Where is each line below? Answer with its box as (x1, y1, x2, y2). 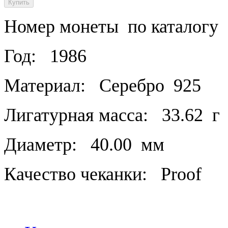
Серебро (99, 75, 164, 96)
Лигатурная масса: (4, 104, 148, 125)
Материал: (4, 75, 85, 96)
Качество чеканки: (4, 163, 147, 184)
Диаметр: (4, 134, 77, 155)
